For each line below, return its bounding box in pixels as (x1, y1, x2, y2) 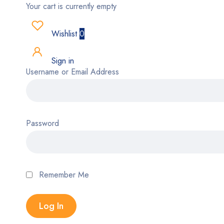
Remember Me (36, 169, 89, 180)
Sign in (49, 55, 74, 66)
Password (26, 117, 59, 129)
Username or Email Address (26, 66, 119, 77)
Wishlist (49, 28, 79, 39)
